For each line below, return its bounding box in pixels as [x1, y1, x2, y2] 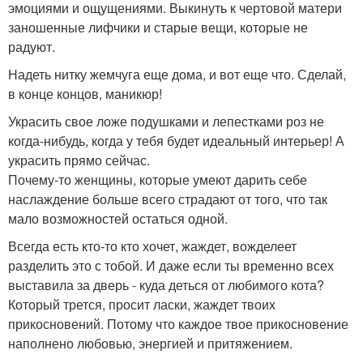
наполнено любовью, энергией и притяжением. [8, 334, 293, 353]
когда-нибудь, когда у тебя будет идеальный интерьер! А [8, 131, 344, 151]
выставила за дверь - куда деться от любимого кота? [8, 275, 324, 295]
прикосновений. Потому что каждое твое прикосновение [8, 314, 348, 334]
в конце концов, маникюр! [8, 84, 162, 104]
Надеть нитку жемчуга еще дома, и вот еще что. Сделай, [8, 65, 346, 84]
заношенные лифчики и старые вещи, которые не [8, 18, 308, 37]
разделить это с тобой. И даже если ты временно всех [8, 256, 334, 275]
